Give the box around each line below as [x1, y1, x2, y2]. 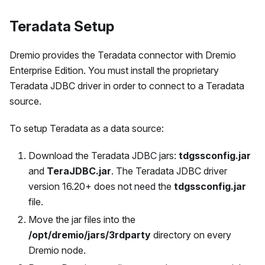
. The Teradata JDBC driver [111, 164, 227, 177]
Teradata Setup [9, 17, 114, 35]
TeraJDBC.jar [47, 164, 111, 177]
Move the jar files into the [28, 213, 135, 225]
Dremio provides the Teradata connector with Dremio [9, 49, 236, 61]
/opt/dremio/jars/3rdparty [28, 228, 151, 241]
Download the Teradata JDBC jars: [28, 149, 179, 161]
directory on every [151, 228, 231, 241]
